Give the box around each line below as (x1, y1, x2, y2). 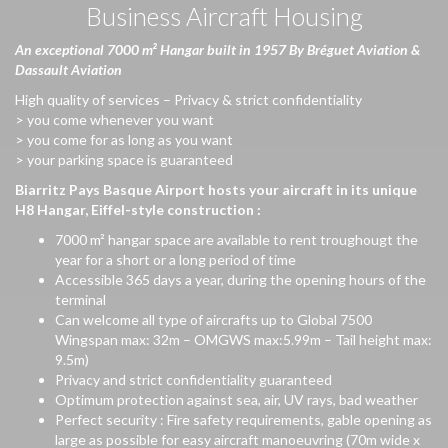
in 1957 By (236, 41, 307, 58)
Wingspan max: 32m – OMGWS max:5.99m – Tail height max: (55, 331, 432, 348)
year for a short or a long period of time (55, 251, 296, 268)
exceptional (35, 41, 104, 58)
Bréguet (307, 41, 354, 58)
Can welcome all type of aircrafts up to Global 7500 (55, 311, 372, 328)
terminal (55, 291, 106, 308)
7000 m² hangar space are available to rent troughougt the (55, 231, 418, 248)
